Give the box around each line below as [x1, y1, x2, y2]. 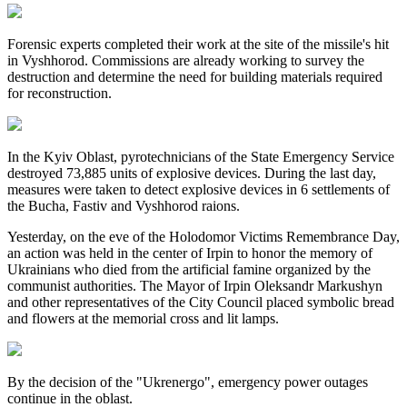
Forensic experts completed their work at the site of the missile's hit [7, 36, 389, 52]
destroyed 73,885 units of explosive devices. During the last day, [7, 165, 376, 181]
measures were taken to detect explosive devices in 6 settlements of [7, 182, 390, 197]
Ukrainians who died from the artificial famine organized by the [7, 262, 371, 277]
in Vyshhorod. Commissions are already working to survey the [7, 53, 364, 68]
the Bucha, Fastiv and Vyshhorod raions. [7, 198, 240, 213]
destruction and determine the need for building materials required [7, 69, 382, 84]
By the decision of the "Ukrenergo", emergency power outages [7, 374, 368, 390]
